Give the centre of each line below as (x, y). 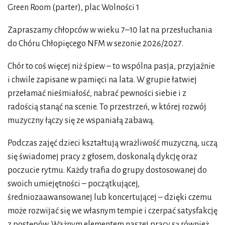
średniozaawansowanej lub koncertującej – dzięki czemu (110, 197)
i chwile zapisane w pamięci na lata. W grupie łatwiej (102, 80)
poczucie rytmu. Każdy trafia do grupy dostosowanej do (107, 170)
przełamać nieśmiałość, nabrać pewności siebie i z (97, 93)
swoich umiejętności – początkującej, (74, 184)
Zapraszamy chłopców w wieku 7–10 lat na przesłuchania (110, 30)
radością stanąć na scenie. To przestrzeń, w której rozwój (107, 107)
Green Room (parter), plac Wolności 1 (74, 7)
